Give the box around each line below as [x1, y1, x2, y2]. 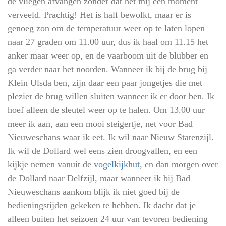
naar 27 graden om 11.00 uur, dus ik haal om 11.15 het [8, 36, 208, 47]
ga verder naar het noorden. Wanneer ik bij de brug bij [8, 64, 207, 74]
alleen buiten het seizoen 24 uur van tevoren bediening [8, 213, 208, 224]
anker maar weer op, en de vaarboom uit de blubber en [8, 50, 208, 61]
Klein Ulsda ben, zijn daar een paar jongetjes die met [8, 77, 202, 88]
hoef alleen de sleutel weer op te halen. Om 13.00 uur [8, 104, 205, 115]
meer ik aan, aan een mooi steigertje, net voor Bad [8, 118, 193, 129]
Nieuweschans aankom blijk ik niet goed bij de [8, 186, 180, 197]
